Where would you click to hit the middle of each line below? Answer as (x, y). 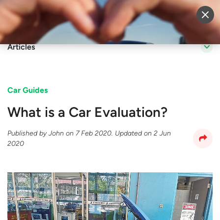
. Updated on (133, 133)
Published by (28, 133)
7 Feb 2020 (94, 133)
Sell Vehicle (122, 16)
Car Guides (27, 90)
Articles (21, 47)
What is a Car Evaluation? (87, 112)
